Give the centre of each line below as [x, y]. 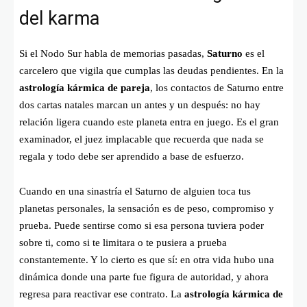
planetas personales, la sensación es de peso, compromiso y [147, 209]
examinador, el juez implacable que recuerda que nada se [142, 139]
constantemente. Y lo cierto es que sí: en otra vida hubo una [147, 260]
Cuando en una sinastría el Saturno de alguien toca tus [135, 192]
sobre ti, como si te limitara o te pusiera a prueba [123, 243]
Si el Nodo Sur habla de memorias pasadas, [113, 54]
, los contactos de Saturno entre [217, 88]
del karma [59, 19]
